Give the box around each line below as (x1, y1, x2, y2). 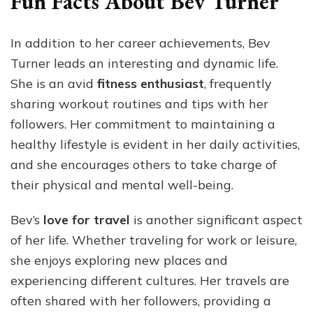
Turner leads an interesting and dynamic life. (10, 55, 278, 72)
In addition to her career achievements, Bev (10, 35, 270, 52)
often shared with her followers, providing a (10, 293, 271, 310)
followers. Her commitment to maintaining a (10, 116, 275, 133)
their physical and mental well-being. (10, 177, 233, 194)
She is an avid (10, 75, 97, 92)
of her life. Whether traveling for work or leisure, (10, 232, 297, 249)
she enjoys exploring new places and (10, 252, 228, 269)
